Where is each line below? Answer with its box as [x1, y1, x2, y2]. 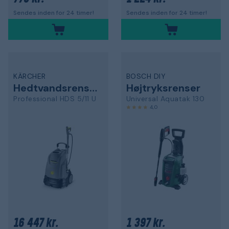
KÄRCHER [13, 71, 46, 81]
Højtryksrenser [126, 81, 200, 95]
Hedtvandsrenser [89, 81, 97, 95]
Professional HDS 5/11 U [13, 94, 97, 103]
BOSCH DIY [126, 71, 166, 81]
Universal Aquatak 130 [126, 94, 204, 103]
